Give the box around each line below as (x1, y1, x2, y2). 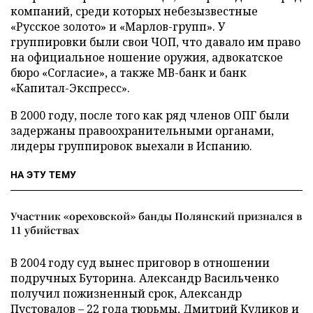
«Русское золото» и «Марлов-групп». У (10, 19, 225, 34)
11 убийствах (10, 223, 79, 237)
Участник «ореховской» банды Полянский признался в (10, 209, 302, 223)
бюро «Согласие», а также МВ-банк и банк (10, 65, 247, 80)
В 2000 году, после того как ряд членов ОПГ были (10, 108, 289, 123)
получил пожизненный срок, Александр (10, 286, 242, 301)
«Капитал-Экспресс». (10, 80, 130, 96)
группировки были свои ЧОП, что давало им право (10, 34, 300, 50)
